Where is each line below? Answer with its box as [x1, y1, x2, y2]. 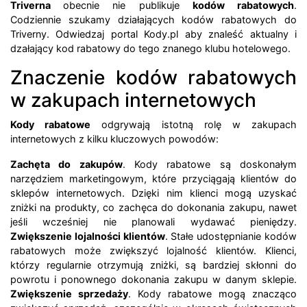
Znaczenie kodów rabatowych [10, 66, 297, 90]
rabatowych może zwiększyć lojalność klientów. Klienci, [10, 245, 297, 257]
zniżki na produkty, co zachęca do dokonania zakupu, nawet [10, 201, 297, 214]
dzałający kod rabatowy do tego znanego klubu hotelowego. [10, 42, 291, 55]
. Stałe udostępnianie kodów [164, 230, 297, 243]
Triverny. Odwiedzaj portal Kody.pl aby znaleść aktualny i [10, 28, 297, 40]
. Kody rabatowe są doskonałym [122, 158, 297, 171]
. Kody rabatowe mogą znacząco [128, 288, 297, 300]
